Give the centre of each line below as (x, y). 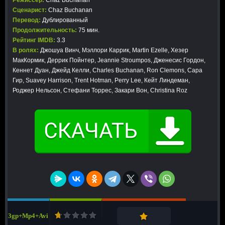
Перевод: (27, 20)
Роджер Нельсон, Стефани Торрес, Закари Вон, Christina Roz (100, 91)
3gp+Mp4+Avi (28, 216)
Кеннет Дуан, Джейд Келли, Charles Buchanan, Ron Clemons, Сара (107, 71)
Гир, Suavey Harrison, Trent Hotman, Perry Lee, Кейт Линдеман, (101, 81)
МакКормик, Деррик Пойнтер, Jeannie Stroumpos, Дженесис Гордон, (109, 61)
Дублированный (65, 20)
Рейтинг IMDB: (34, 40)
